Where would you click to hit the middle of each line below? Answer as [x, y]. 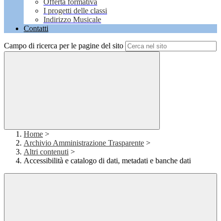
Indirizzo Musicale [72, 20]
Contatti [36, 29]
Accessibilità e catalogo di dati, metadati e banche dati [107, 161]
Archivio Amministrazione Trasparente [84, 143]
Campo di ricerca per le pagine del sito [64, 46]
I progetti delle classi [75, 11]
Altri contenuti [46, 152]
